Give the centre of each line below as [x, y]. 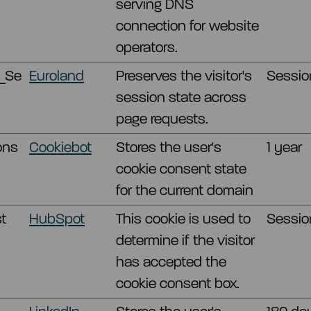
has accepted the [171, 262]
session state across [181, 97]
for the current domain [185, 190]
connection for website [187, 26]
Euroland [57, 76]
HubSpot [57, 219]
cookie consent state [181, 169]
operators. [147, 47]
